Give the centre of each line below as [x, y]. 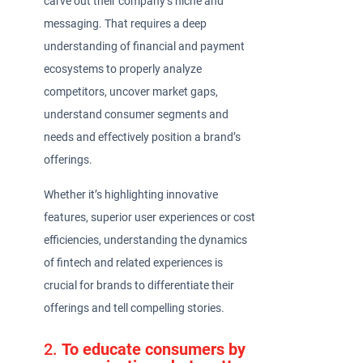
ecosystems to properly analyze [123, 70]
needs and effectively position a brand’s [143, 138]
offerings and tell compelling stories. [136, 308]
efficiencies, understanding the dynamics [146, 240]
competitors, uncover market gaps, [131, 92]
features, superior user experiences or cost [150, 217]
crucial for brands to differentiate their [139, 285]
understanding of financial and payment [145, 47]
